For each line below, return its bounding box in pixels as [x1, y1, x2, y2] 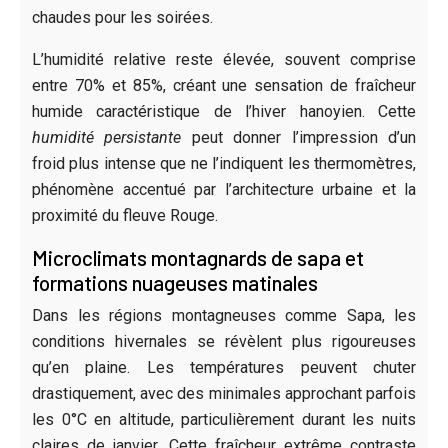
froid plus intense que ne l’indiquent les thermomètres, [32, 153, 416, 173]
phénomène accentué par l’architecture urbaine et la [32, 179, 416, 199]
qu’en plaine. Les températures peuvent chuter [32, 357, 416, 377]
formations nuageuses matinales [32, 269, 318, 295]
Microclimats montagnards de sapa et [32, 244, 364, 270]
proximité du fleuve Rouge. [32, 205, 218, 225]
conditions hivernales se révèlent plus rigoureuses [32, 331, 416, 351]
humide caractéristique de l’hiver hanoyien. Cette [32, 101, 416, 121]
